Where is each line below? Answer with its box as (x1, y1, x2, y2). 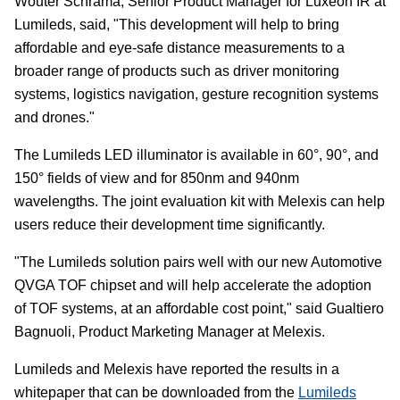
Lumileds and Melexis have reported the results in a (14, 362, 339, 378)
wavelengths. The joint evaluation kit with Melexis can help (14, 194, 385, 210)
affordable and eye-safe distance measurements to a (14, 40, 345, 56)
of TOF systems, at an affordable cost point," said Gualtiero (14, 301, 384, 317)
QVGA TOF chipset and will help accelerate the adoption (14, 278, 371, 294)
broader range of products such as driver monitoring (14, 63, 339, 79)
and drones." (14, 110, 95, 126)
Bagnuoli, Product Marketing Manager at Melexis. (14, 324, 325, 340)
